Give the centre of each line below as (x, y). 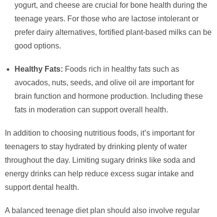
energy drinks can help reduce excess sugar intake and (99, 174)
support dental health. (42, 187)
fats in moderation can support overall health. (91, 110)
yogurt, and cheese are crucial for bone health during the (111, 5)
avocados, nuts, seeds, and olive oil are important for (104, 83)
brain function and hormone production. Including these (109, 96)
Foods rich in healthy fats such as (121, 69)
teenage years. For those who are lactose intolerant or (107, 19)
